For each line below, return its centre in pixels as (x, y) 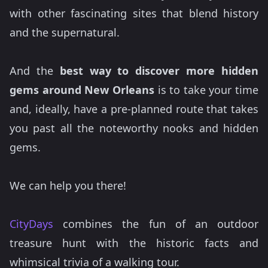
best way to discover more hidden (159, 71)
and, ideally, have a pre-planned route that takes (134, 109)
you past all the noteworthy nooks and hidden (134, 128)
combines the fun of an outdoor (156, 224)
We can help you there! (68, 186)
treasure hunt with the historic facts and (134, 243)
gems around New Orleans (82, 90)
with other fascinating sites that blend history (134, 13)
